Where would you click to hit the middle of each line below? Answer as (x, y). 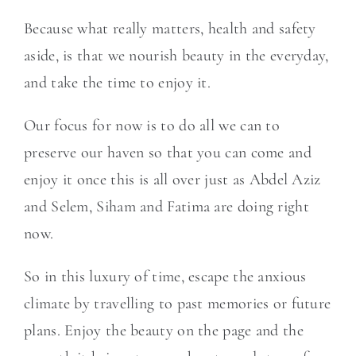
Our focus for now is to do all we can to (152, 126)
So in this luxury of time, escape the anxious (165, 277)
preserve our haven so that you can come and (168, 153)
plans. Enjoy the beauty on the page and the (164, 331)
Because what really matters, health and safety (170, 29)
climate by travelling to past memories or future (178, 304)
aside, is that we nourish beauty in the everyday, (176, 56)
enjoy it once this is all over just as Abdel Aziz (172, 180)
